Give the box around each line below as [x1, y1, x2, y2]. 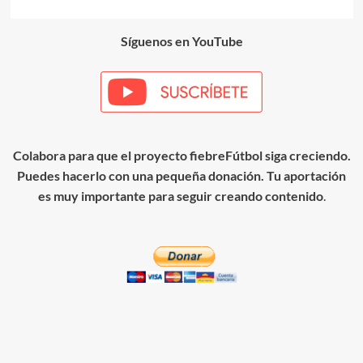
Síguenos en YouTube [120, 33, 243, 49]
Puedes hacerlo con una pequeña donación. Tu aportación [17, 168, 346, 183]
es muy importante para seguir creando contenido [37, 188, 323, 203]
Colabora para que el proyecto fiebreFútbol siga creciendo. [12, 147, 351, 163]
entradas [21, 7, 109, 40]
